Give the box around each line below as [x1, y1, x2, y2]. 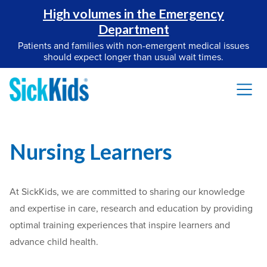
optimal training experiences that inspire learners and [10, 219, 230, 231]
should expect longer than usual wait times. [44, 51, 223, 63]
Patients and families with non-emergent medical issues [18, 40, 249, 52]
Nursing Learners [10, 139, 172, 164]
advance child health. [10, 236, 98, 248]
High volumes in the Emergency [43, 6, 224, 21]
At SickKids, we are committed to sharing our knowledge [10, 186, 245, 198]
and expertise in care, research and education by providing [10, 203, 253, 215]
